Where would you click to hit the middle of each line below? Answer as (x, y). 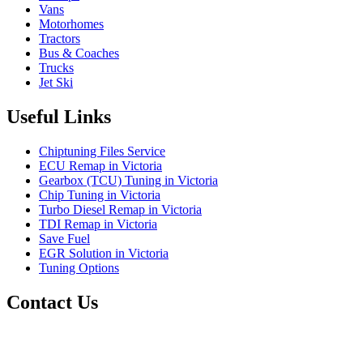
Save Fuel (64, 239)
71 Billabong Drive (88, 351)
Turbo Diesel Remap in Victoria (120, 210)
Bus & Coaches (79, 53)
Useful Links (59, 117)
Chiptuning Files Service (102, 152)
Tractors (60, 39)
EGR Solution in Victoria (104, 254)
